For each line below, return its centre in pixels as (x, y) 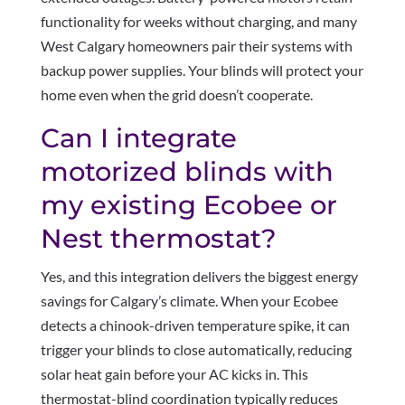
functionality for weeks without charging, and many (198, 22)
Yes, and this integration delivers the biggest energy (199, 277)
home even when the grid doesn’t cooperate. (176, 95)
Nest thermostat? (158, 239)
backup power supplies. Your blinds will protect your (202, 71)
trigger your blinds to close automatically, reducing (196, 350)
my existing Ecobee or (188, 205)
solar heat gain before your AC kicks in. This (174, 374)
